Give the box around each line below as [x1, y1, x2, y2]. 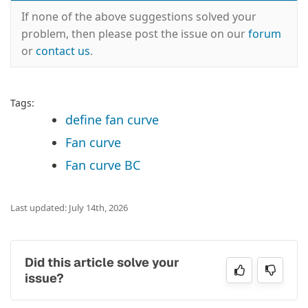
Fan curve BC [65, 156, 140, 173]
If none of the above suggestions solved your [21, 8, 256, 24]
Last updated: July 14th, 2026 [10, 201, 128, 214]
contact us [36, 43, 90, 58]
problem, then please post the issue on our [21, 25, 248, 41]
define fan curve [65, 111, 159, 128]
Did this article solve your [25, 254, 179, 270]
